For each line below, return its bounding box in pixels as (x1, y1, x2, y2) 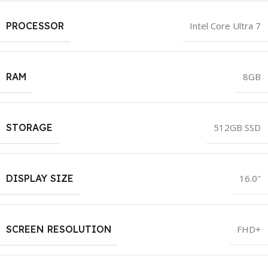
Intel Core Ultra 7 (190, 20, 261, 32)
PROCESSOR (6, 20, 64, 32)
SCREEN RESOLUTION (6, 223, 112, 236)
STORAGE (6, 121, 53, 134)
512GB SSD (214, 121, 261, 134)
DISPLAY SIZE (6, 172, 74, 185)
